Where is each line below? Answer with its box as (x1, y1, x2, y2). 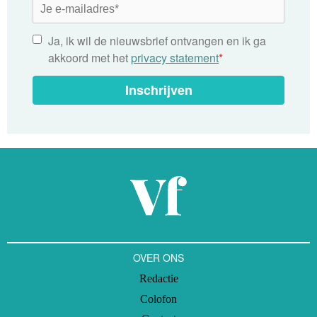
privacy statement (131, 49, 219, 66)
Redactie (139, 272, 178, 284)
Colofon (140, 292, 177, 305)
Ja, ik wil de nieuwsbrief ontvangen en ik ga (48, 32, 266, 49)
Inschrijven (125, 81, 192, 100)
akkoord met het (48, 49, 131, 66)
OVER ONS (133, 250, 184, 265)
